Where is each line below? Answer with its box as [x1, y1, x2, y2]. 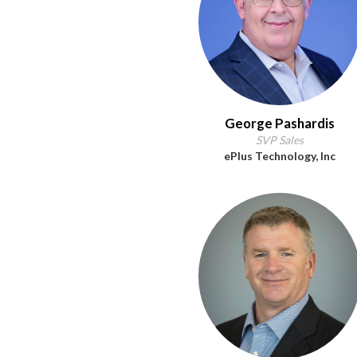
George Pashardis [225, 115, 335, 131]
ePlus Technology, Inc [224, 149, 335, 163]
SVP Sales [256, 133, 304, 147]
